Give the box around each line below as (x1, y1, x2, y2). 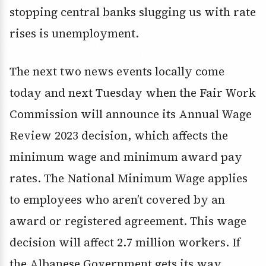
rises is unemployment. (9, 26, 139, 42)
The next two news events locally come (9, 64, 224, 80)
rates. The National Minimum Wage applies (9, 170, 248, 186)
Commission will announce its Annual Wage (9, 106, 252, 122)
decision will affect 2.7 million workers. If (9, 235, 240, 251)
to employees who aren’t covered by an (9, 192, 225, 208)
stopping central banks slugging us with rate (9, 4, 256, 20)
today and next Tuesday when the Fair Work (9, 85, 256, 101)
